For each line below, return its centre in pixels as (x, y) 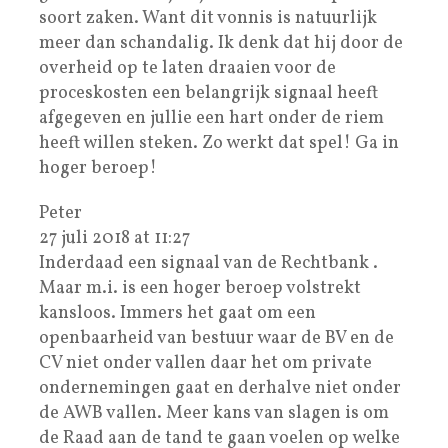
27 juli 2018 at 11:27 (114, 238)
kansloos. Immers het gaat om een (177, 313)
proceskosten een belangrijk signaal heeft (208, 93)
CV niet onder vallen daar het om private (205, 363)
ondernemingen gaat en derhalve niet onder (220, 388)
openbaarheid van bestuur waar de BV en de (216, 338)
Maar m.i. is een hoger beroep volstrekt (200, 288)
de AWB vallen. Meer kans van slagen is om (214, 413)
